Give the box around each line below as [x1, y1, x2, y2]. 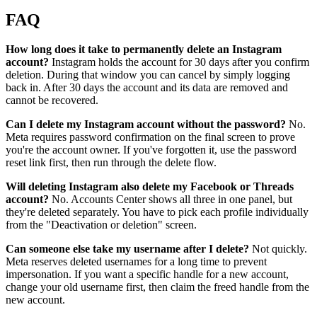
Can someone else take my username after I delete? [6, 243, 249, 255]
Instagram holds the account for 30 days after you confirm [49, 56, 309, 69]
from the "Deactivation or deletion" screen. [6, 219, 197, 231]
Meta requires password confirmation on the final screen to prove [6, 131, 295, 144]
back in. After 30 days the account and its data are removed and [6, 81, 288, 94]
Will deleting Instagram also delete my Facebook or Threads [6, 180, 294, 193]
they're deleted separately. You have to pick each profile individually [6, 206, 309, 219]
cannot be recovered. [6, 94, 98, 107]
